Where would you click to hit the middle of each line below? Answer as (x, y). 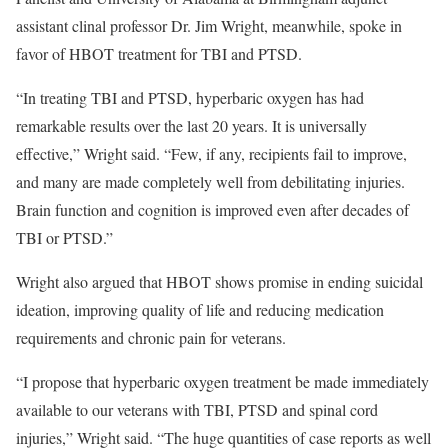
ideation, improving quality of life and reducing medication (200, 309)
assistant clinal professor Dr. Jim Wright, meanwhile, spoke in (209, 25)
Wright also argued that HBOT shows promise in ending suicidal (219, 281)
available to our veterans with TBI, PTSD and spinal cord (197, 409)
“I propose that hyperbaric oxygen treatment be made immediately (222, 381)
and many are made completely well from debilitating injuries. (210, 181)
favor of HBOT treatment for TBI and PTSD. (159, 53)
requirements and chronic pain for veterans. (151, 337)
